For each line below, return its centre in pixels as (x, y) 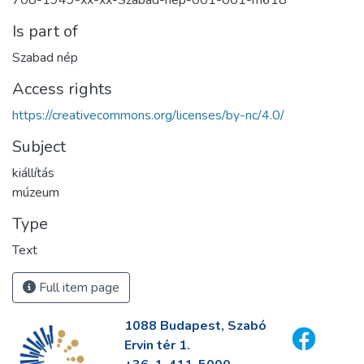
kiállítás (33, 173)
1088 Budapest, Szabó (195, 326)
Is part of (45, 31)
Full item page (78, 287)
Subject (39, 146)
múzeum (36, 192)
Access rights (62, 89)
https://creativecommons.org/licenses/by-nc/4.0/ (148, 115)
